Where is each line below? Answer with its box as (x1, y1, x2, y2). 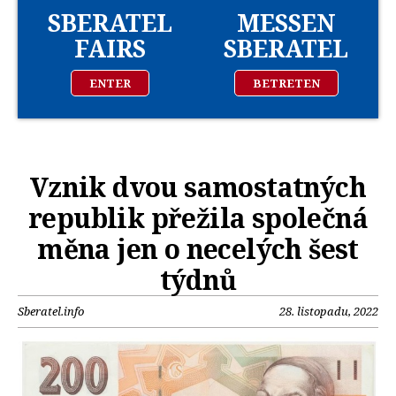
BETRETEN (252, 75, 320, 92)
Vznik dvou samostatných (29, 169, 367, 206)
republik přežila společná (28, 200, 368, 237)
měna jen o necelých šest (37, 231, 359, 268)
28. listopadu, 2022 (279, 303, 378, 320)
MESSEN (236, 6, 336, 40)
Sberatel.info (18, 303, 84, 320)
